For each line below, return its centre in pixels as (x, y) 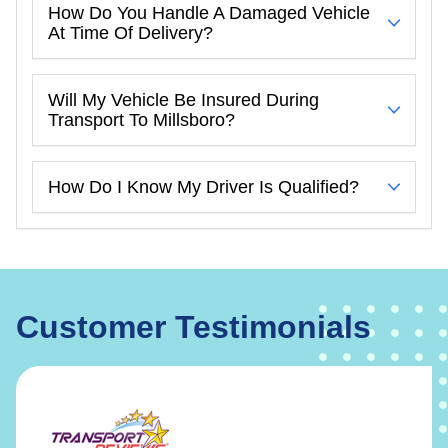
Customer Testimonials (193, 326)
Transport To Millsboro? (141, 119)
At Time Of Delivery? (130, 32)
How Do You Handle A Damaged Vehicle (209, 12)
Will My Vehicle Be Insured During (183, 99)
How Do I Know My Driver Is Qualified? (203, 186)
